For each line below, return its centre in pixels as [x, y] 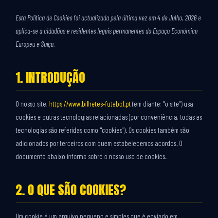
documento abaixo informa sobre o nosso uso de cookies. [91, 156]
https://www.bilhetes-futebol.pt [90, 104]
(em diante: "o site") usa [162, 104]
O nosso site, [32, 104]
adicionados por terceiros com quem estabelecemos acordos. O [99, 143]
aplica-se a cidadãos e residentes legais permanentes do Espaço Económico [107, 31]
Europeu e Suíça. [35, 44]
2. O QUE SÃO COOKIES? [71, 190]
